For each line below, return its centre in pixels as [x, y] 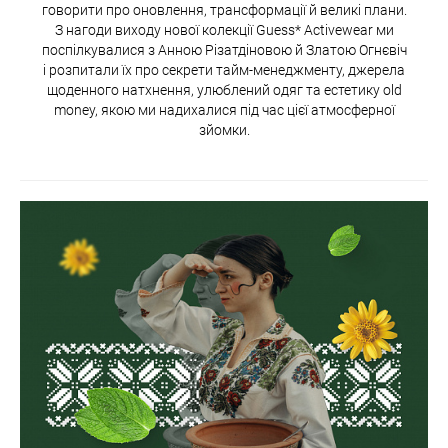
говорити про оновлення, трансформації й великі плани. [224, 10]
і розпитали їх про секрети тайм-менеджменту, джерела [224, 70]
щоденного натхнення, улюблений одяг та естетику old [224, 90]
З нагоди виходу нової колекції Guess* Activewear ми [224, 30]
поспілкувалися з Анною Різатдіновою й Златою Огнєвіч [224, 50]
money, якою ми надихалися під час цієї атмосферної [224, 110]
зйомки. [224, 130]
